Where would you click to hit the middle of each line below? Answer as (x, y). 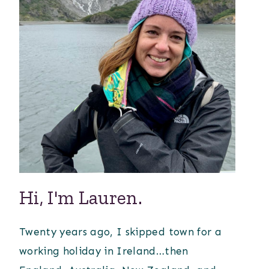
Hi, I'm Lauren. (81, 198)
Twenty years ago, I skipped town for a (120, 232)
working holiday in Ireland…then (104, 251)
